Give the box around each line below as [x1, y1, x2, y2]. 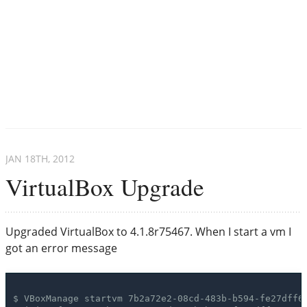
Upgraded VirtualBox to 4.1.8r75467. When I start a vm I [5, 223, 291, 239]
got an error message [5, 240, 117, 256]
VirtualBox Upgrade [5, 170, 204, 203]
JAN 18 [5, 151, 36, 165]
